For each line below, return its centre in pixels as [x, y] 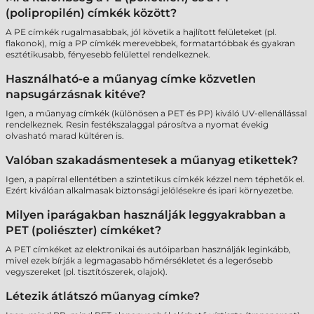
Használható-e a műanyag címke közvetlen [131, 79]
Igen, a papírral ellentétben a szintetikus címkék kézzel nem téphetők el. [155, 179]
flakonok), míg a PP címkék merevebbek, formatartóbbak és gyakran [150, 43]
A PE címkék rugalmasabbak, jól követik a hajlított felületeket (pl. [141, 32]
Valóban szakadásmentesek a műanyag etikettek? [152, 160]
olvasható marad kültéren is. [65, 136]
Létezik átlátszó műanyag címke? [103, 296]
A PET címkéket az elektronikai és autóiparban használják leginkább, [148, 249]
